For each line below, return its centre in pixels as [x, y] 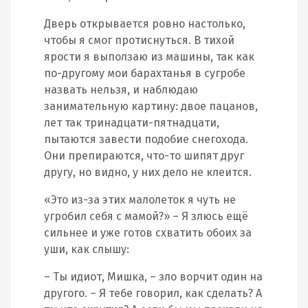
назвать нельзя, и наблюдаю [121, 90]
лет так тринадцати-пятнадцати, [132, 123]
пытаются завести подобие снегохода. [146, 139]
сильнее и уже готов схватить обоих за [148, 233]
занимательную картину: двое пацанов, [151, 106]
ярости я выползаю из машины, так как [149, 57]
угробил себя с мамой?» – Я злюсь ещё [146, 216]
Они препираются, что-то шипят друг [144, 156]
